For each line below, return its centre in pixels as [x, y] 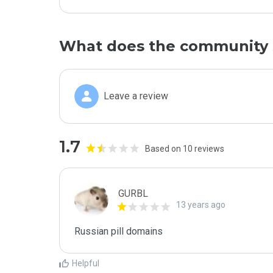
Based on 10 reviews [185, 149]
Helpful [86, 263]
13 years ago [201, 205]
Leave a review [136, 96]
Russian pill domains [119, 231]
